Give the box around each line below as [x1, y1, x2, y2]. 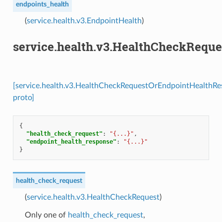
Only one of [24, 211, 68, 220]
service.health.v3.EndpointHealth [26, 16, 142, 25]
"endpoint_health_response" [26, 138, 116, 146]
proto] [12, 94, 34, 102]
